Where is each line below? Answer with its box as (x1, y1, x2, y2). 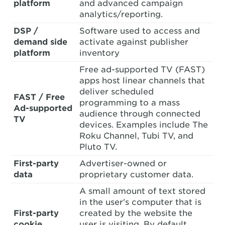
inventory (79, 48, 120, 58)
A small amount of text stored (79, 186, 206, 196)
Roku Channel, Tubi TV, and (79, 131, 194, 141)
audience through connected (79, 109, 201, 119)
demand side (14, 37, 68, 47)
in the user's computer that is (79, 197, 202, 207)
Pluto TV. (79, 142, 118, 152)
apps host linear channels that (79, 76, 205, 85)
